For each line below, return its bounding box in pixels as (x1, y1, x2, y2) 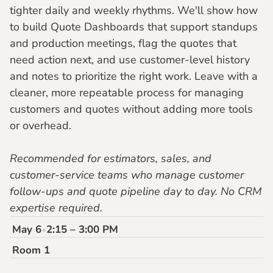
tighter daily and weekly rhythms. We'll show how (10, 3, 258, 18)
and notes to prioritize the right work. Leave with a (10, 69, 258, 83)
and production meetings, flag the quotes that (10, 36, 236, 51)
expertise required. (10, 200, 102, 215)
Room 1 (12, 243, 50, 257)
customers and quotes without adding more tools (10, 102, 253, 116)
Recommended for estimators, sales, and (10, 151, 211, 166)
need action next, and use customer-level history (10, 52, 250, 67)
